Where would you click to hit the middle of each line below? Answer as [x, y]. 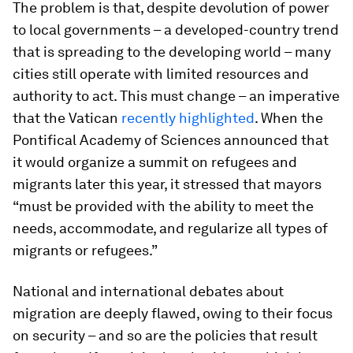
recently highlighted [188, 118]
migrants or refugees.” [85, 250]
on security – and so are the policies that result [165, 335]
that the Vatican [67, 118]
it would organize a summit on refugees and [155, 162]
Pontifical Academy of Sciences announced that [171, 140]
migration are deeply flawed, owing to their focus [173, 313]
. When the [289, 118]
